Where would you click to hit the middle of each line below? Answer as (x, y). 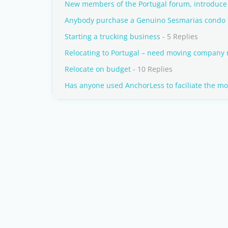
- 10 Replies (152, 69)
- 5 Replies (179, 36)
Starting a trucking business (112, 36)
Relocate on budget (98, 69)
